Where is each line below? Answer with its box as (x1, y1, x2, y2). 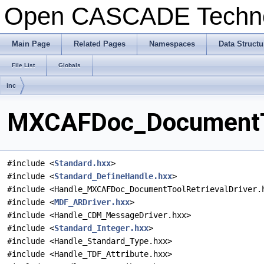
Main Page (12, 39, 50, 48)
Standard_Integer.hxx (54, 223, 148, 233)
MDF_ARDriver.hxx (54, 197, 130, 207)
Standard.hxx (54, 159, 111, 169)
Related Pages (74, 39, 126, 48)
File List (12, 62, 35, 68)
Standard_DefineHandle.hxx (54, 171, 172, 181)
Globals (58, 62, 81, 68)
